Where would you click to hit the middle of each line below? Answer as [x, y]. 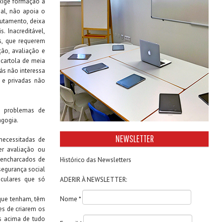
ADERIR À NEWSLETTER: [93, 180]
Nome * [71, 199]
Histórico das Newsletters [96, 160]
